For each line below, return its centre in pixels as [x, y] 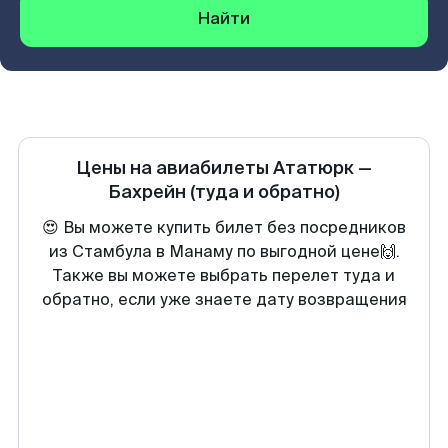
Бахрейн [147, 192]
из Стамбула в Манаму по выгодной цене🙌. [224, 251]
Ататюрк [313, 168]
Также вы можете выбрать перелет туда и [224, 275]
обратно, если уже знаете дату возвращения [224, 299]
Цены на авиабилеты [174, 168]
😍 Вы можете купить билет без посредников [224, 227]
